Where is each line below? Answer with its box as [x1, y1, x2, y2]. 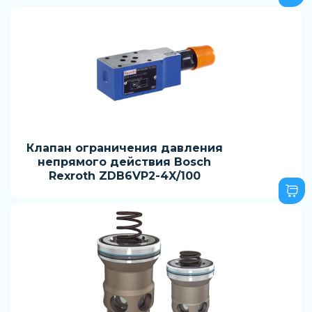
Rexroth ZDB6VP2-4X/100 [48, 169, 201, 182]
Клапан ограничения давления [26, 141, 223, 155]
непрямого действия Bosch [38, 155, 211, 169]
